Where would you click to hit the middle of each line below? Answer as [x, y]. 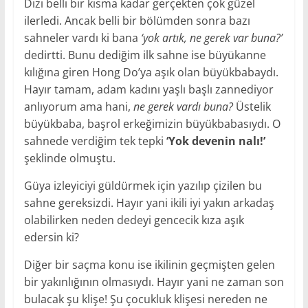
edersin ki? [51, 237]
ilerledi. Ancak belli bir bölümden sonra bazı [137, 20]
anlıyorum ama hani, [78, 106]
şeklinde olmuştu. [69, 158]
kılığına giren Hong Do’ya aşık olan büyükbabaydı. [151, 72]
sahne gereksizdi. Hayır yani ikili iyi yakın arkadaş [149, 202]
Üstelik [252, 106]
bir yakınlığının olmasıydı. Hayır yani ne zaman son [154, 282]
